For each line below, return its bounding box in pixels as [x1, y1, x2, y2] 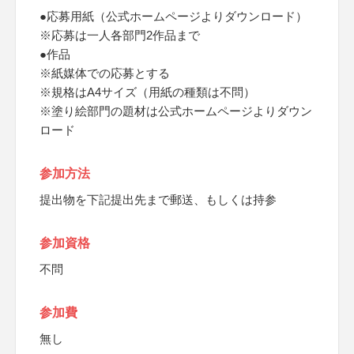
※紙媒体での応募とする [40, 66, 170, 80]
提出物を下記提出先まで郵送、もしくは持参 [40, 193, 277, 206]
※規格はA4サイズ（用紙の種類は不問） [40, 85, 255, 99]
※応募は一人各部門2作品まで [40, 28, 200, 42]
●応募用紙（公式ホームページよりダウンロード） [40, 9, 307, 23]
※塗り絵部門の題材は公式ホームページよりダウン [40, 104, 312, 118]
